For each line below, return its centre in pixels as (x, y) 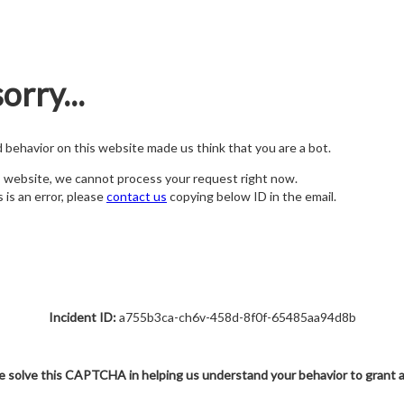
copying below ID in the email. (252, 197)
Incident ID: (82, 317)
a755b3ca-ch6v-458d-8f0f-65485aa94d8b (236, 317)
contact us (137, 197)
